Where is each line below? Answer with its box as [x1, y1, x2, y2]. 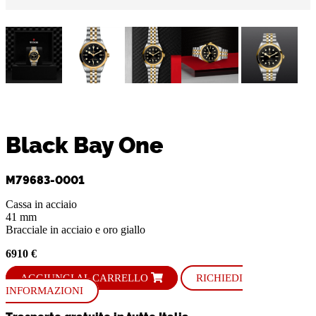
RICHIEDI [196, 272, 243, 284]
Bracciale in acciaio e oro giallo [6, 224, 145, 236]
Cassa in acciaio [13, 198, 77, 211]
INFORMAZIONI [6, 285, 83, 297]
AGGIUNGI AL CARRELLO [20, 272, 151, 284]
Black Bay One [6, 127, 163, 159]
